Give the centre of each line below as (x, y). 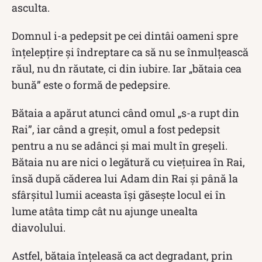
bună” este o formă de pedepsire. (91, 85)
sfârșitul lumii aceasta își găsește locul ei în (119, 194)
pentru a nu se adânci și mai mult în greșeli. (120, 145)
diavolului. (39, 227)
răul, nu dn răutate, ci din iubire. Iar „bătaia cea (127, 68)
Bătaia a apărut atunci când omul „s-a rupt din (125, 113)
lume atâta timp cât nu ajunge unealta (105, 211)
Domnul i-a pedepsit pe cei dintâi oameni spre (125, 35)
